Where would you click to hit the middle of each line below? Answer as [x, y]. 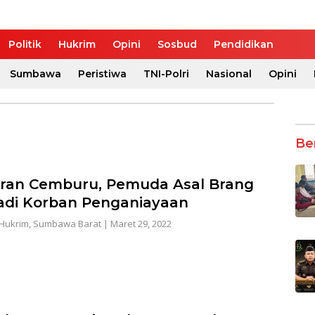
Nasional [229, 73]
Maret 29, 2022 [141, 224]
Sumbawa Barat [67, 224]
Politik [25, 44]
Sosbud [177, 44]
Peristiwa [102, 73]
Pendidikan [244, 44]
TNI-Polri [166, 73]
